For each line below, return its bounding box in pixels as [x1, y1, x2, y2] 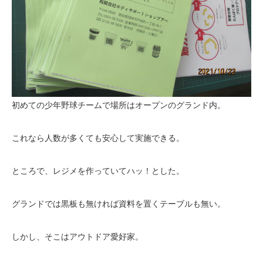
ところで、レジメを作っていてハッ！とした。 [12, 166, 184, 176]
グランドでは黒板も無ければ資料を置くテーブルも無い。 [12, 199, 225, 208]
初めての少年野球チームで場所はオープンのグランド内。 [12, 100, 225, 110]
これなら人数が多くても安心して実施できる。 [12, 133, 184, 143]
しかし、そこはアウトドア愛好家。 [12, 232, 143, 241]
